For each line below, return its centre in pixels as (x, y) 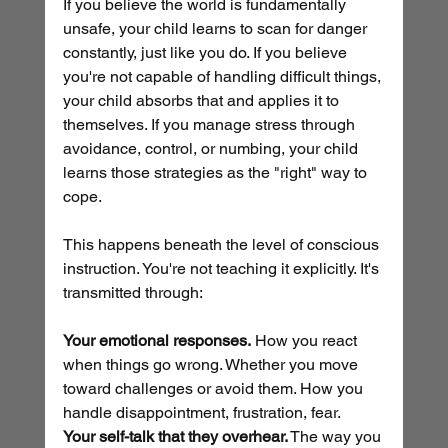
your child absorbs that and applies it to (202, 101)
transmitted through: (132, 293)
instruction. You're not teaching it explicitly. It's (222, 269)
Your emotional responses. (156, 341)
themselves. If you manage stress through (210, 125)
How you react (305, 341)
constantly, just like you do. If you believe (206, 53)
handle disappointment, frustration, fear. (201, 413)
